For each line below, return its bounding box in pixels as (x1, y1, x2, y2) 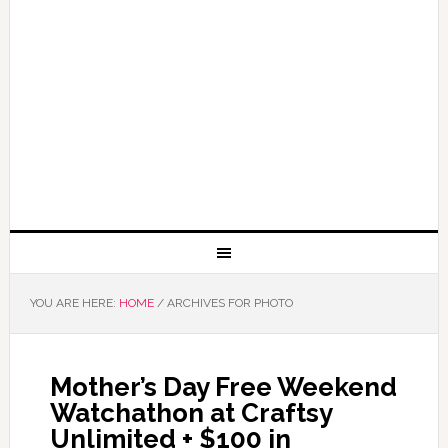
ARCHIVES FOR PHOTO (163, 296, 293, 310)
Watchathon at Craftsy (49, 398, 332, 428)
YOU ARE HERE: (29, 296, 119, 310)
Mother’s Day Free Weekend (49, 372, 397, 402)
